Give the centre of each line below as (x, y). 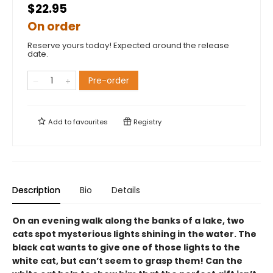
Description (36, 190)
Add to (60, 122)
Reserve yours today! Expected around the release (128, 45)
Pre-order (109, 80)
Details (126, 190)
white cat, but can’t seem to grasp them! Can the (127, 261)
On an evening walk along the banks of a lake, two (128, 221)
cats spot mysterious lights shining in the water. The (134, 234)
